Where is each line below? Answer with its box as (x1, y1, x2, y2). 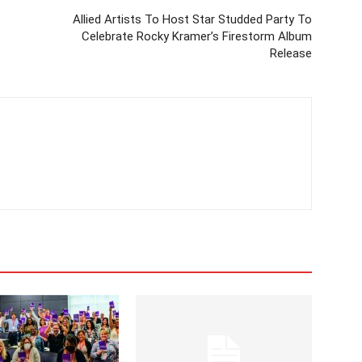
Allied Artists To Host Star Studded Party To (73, 12, 312, 27)
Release (270, 46, 312, 61)
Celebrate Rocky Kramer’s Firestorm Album (82, 29, 312, 44)
